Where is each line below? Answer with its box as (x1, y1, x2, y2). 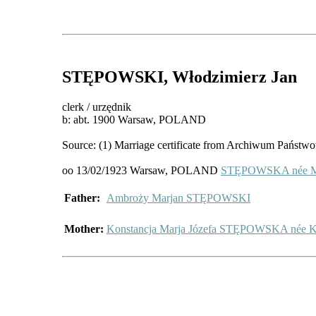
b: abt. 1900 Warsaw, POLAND (62, 113, 206, 126)
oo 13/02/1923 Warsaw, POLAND (62, 164, 221, 176)
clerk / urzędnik (62, 100, 131, 113)
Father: (64, 191, 100, 204)
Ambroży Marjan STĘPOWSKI (107, 191, 250, 204)
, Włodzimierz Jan (164, 67, 297, 86)
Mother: (64, 222, 104, 235)
